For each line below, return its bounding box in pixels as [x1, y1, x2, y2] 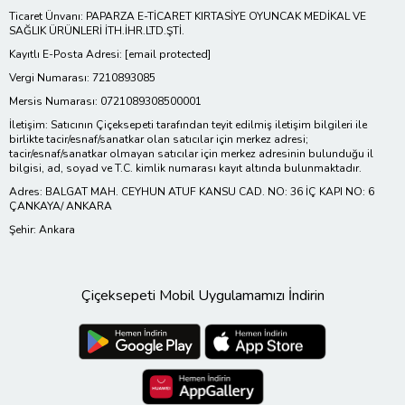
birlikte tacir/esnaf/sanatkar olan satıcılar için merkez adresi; [9, 132, 308, 147]
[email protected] [125, 47, 211, 62]
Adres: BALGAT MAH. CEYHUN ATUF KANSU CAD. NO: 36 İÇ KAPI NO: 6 [9, 184, 374, 200]
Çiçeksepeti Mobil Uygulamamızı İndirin [80, 286, 325, 306]
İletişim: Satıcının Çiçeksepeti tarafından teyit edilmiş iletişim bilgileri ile [9, 118, 367, 133]
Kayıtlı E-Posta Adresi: [9, 47, 125, 62]
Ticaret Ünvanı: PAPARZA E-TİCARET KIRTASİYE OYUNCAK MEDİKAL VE [9, 9, 366, 24]
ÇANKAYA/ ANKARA [9, 199, 112, 214]
